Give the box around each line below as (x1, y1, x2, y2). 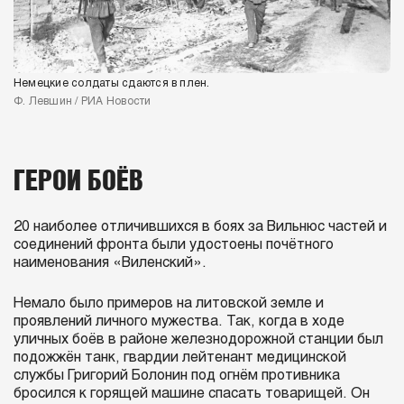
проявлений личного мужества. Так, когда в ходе (14, 314, 344, 328)
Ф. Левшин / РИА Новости (14, 96, 151, 107)
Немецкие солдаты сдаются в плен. (14, 78, 210, 89)
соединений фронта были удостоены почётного (14, 237, 334, 252)
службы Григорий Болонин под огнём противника (14, 368, 340, 382)
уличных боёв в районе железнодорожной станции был (14, 332, 383, 346)
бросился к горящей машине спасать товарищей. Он (14, 386, 370, 400)
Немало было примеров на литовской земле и (14, 296, 324, 310)
